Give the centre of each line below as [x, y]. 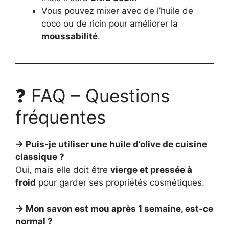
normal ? [34, 221]
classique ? [40, 157]
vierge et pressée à [151, 170]
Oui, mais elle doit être [63, 170]
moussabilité [70, 37]
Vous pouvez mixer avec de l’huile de [117, 11]
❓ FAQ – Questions [93, 96]
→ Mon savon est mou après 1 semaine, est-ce [114, 208]
